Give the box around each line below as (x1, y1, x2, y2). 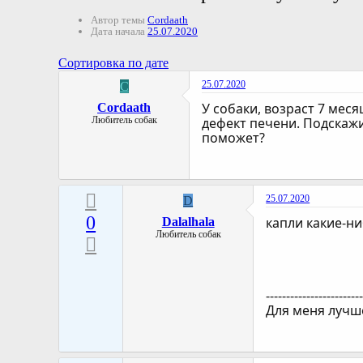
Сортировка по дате (58, 56, 169, 70)
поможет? (202, 129, 265, 147)
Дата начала (91, 25, 145, 38)
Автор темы (91, 14, 145, 27)
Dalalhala (161, 215, 215, 229)
